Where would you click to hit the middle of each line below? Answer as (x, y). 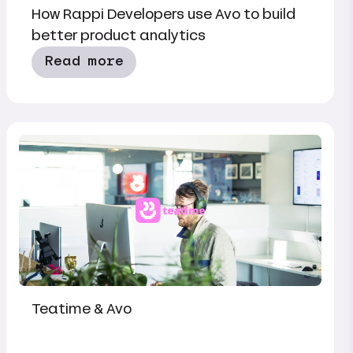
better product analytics (119, 35)
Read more (84, 61)
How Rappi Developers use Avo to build (163, 14)
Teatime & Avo (82, 309)
